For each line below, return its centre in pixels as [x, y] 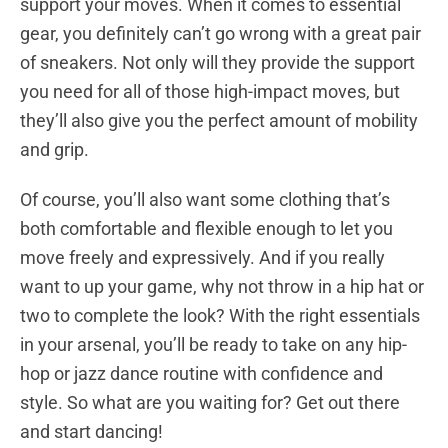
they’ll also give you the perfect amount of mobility [219, 120]
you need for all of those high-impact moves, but [210, 91]
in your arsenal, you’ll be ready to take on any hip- [213, 344]
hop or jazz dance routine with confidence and [201, 373]
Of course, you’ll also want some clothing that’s [205, 199]
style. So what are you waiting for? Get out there [210, 402]
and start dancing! [91, 431]
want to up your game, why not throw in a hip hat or [222, 286]
